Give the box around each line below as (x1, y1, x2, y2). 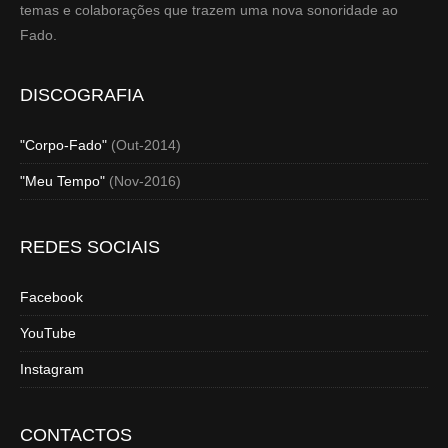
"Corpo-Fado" (20, 137, 107, 153)
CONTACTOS (20, 425, 132, 445)
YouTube (20, 325, 76, 341)
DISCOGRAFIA (20, 85, 144, 105)
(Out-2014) (107, 137, 181, 153)
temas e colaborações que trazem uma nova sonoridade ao (20, 2, 398, 18)
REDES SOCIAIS (20, 237, 160, 257)
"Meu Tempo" (20, 173, 105, 189)
